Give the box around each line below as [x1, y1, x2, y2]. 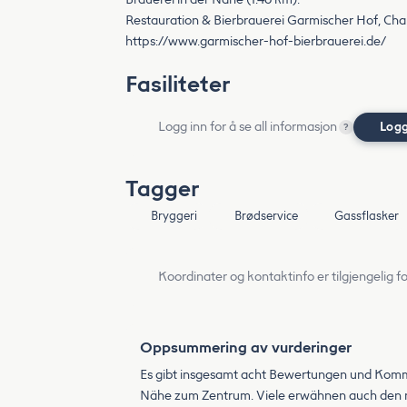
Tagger [125, 175, 199, 202]
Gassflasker [333, 209, 399, 223]
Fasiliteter [125, 71, 230, 97]
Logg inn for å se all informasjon [158, 119, 337, 134]
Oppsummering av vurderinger [140, 339, 352, 356]
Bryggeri [151, 209, 198, 223]
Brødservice [233, 209, 298, 223]
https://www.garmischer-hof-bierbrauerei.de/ [125, 34, 386, 49]
